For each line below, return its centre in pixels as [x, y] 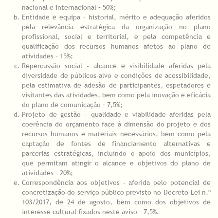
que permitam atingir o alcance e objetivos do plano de [116, 163]
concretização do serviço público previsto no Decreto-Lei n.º [116, 192]
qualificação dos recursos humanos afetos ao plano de [116, 46]
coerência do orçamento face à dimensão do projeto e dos [116, 124]
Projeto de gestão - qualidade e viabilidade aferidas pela [116, 115]
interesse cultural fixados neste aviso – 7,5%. [91, 212]
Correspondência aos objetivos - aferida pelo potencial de [116, 183]
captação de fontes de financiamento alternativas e [116, 144]
